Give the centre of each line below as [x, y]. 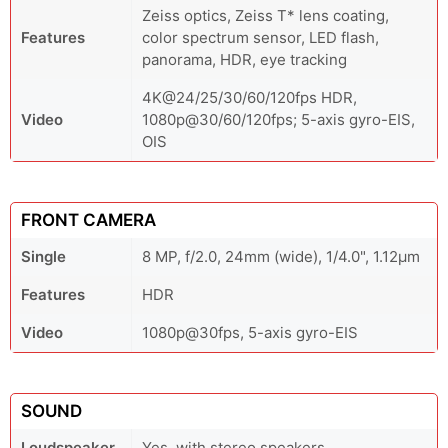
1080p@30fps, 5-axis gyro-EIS [250, 333]
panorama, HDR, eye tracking [244, 60]
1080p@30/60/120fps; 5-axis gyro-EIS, [278, 120]
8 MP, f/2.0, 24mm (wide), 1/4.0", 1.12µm [281, 257]
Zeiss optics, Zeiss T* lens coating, [265, 16]
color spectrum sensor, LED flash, [260, 38]
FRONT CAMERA [88, 220]
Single [43, 257]
